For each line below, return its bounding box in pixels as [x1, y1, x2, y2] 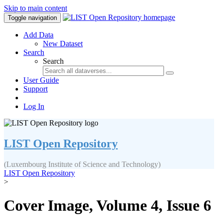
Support [23, 85, 48, 93]
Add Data [23, 31, 54, 39]
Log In [23, 102, 44, 110]
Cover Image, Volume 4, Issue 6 [4, 197, 211, 215]
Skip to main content [4, 4, 67, 12]
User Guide [23, 76, 59, 84]
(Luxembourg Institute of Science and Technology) [4, 160, 161, 168]
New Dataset [43, 39, 83, 48]
